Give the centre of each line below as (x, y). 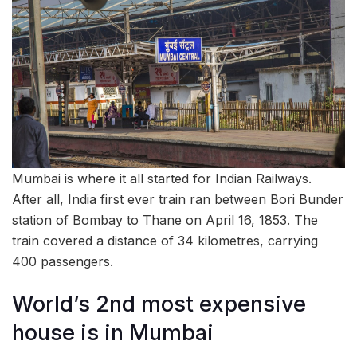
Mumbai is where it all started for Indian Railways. (162, 179)
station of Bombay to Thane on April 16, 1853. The (165, 220)
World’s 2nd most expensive (159, 304)
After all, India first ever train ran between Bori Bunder (178, 200)
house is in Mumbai (113, 333)
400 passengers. (63, 262)
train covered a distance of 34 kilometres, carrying (165, 241)
